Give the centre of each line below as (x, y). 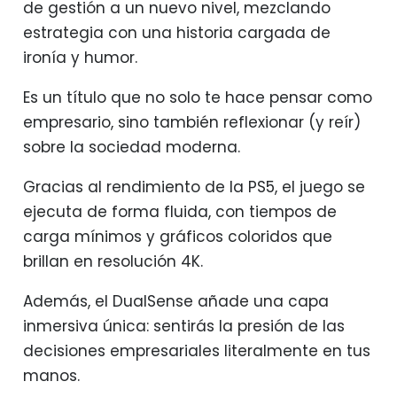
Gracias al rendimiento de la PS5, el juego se (194, 187)
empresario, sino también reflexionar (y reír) (191, 122)
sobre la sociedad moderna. (131, 147)
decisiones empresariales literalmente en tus (196, 350)
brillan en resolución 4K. (113, 261)
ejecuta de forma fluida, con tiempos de (179, 211)
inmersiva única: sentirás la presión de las (183, 326)
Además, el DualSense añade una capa (175, 301)
